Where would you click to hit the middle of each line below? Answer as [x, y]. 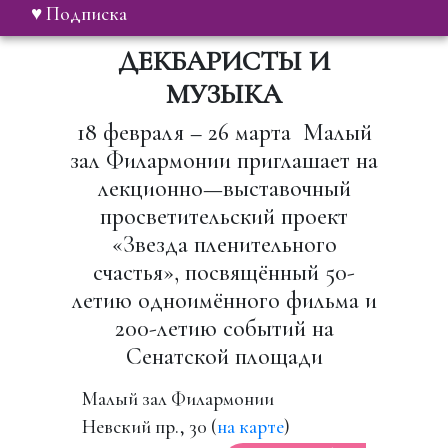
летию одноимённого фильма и [224, 300]
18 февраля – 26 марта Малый [224, 132]
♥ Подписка [84, 14]
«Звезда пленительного [224, 244]
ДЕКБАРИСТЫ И [224, 60]
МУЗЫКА [224, 93]
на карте [251, 426]
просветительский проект [224, 216]
